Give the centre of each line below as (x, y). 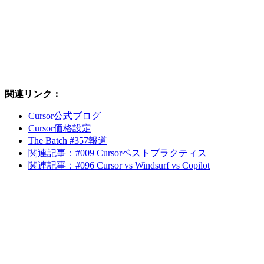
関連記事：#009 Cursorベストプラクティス (118, 153)
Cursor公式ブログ (65, 115)
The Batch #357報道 (68, 140)
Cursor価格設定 (60, 128)
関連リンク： (33, 94)
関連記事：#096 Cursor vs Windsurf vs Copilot (119, 165)
